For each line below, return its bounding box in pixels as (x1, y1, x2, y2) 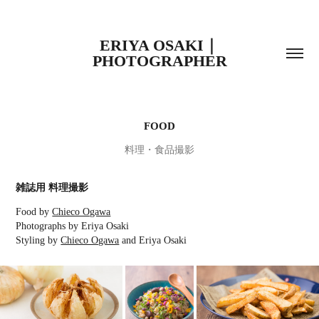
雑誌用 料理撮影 (16, 182, 89, 193)
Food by (16, 206, 53, 217)
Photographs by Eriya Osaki (16, 221, 130, 231)
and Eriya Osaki (119, 235, 187, 246)
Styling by (16, 235, 61, 246)
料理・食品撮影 (125, 145, 194, 155)
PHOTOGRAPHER (92, 52, 227, 70)
